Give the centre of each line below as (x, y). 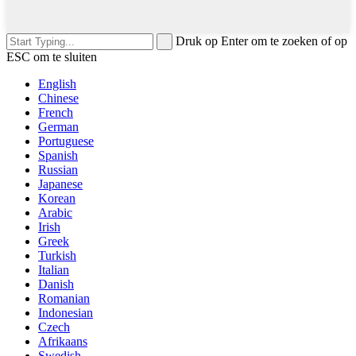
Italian (54, 269)
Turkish (57, 255)
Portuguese (66, 141)
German (58, 126)
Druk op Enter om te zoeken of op (261, 41)
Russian (58, 169)
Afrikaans (63, 341)
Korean (57, 198)
